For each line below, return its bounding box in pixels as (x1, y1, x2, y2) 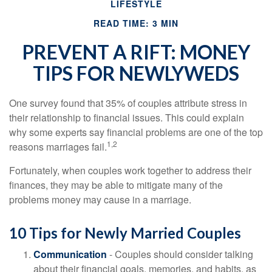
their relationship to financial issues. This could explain (9, 110, 244, 124)
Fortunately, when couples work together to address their (9, 163, 251, 177)
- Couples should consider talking (107, 247, 253, 261)
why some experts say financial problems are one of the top (9, 125, 263, 139)
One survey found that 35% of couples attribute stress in (9, 96, 247, 110)
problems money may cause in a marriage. (9, 192, 191, 206)
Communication (33, 247, 107, 261)
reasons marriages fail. (9, 140, 107, 154)
